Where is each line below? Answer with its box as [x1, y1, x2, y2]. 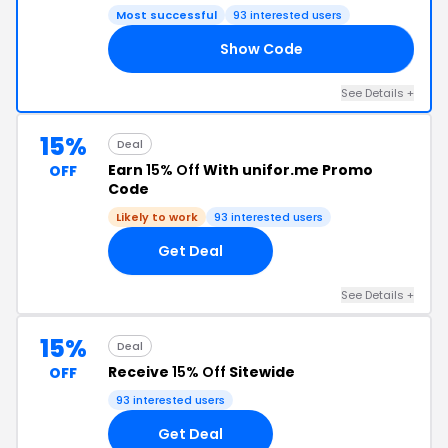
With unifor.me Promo [200, 160, 373, 180]
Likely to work [116, 209, 198, 225]
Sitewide [226, 362, 295, 382]
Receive [108, 362, 172, 382]
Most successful [116, 7, 217, 23]
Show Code [219, 38, 303, 59]
